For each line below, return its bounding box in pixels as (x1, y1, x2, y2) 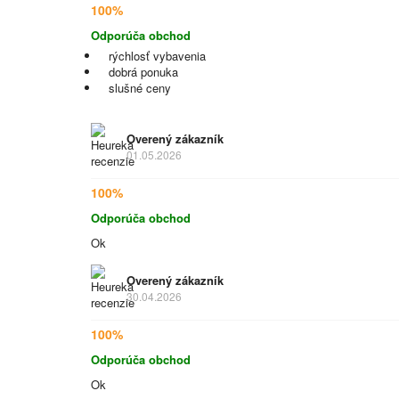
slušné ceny (109, 79, 171, 96)
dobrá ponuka (109, 63, 178, 80)
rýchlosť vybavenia (109, 47, 206, 64)
